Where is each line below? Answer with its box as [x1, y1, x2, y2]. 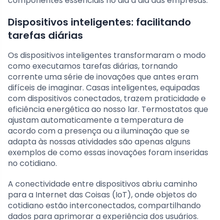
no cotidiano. [8, 157, 57, 169]
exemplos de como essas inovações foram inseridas [8, 146, 208, 158]
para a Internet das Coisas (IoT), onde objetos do [8, 189, 197, 200]
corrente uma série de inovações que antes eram [8, 71, 198, 82]
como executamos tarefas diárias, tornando [8, 60, 178, 72]
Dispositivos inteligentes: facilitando [8, 15, 191, 29]
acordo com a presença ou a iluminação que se [8, 125, 190, 137]
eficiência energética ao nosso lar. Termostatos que [8, 103, 208, 115]
